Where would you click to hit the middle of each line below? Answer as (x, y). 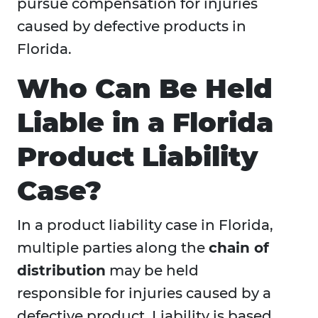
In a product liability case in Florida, (145, 225)
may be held (152, 271)
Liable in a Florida (145, 123)
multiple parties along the (113, 248)
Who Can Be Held (145, 89)
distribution (61, 271)
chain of (239, 248)
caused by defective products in (132, 27)
